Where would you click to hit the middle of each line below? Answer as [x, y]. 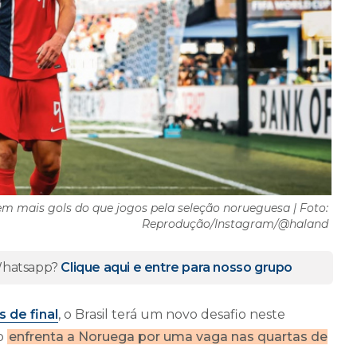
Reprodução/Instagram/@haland [235, 224]
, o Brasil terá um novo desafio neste [172, 314]
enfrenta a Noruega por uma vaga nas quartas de [168, 336]
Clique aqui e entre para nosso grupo [177, 267]
